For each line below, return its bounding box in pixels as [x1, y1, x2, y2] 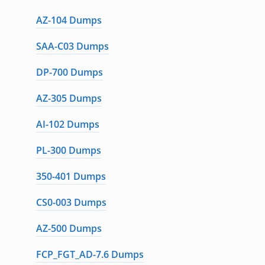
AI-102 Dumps [35, 118, 99, 131]
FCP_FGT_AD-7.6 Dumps [35, 248, 144, 261]
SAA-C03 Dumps [35, 40, 109, 53]
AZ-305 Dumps [35, 92, 102, 105]
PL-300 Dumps [35, 144, 101, 157]
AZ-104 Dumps [35, 14, 102, 27]
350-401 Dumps [35, 170, 106, 183]
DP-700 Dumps [35, 66, 103, 79]
